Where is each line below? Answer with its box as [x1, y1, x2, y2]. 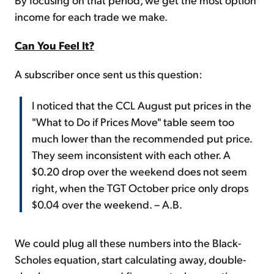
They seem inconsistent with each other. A [32, 147, 231, 162]
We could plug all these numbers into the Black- [15, 235, 241, 250]
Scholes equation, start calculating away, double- [15, 252, 246, 267]
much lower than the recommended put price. [32, 131, 252, 146]
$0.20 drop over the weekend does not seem [32, 164, 247, 179]
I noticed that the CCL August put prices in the [32, 98, 251, 113]
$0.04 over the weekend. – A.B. [32, 197, 182, 212]
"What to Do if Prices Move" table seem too [32, 114, 234, 129]
